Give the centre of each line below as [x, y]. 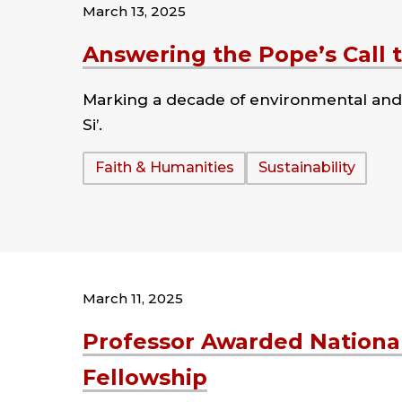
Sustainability [306, 168]
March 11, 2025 [133, 298]
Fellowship [145, 377]
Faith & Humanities [164, 168]
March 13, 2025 [134, 11]
